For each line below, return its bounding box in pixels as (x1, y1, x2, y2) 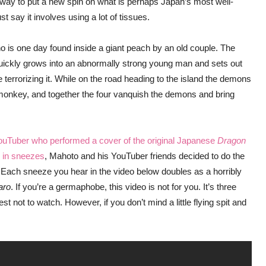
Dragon (217, 135, 246, 145)
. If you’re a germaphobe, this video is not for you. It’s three (11, 182, 236, 192)
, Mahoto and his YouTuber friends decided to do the (45, 151, 245, 161)
